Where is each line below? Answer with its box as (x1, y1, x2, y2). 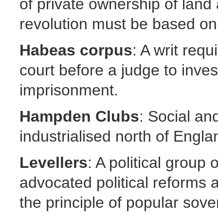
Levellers (19, 153, 88, 171)
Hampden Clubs (19, 107, 139, 125)
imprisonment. (19, 81, 118, 99)
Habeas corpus (19, 41, 132, 59)
